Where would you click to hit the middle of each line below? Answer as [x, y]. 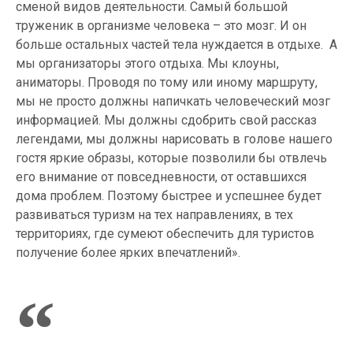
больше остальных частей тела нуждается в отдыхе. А [176, 45]
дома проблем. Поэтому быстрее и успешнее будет [169, 196]
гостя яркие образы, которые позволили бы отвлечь [171, 158]
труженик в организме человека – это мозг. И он [161, 26]
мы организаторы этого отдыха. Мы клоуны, [147, 64]
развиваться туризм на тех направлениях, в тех [154, 215]
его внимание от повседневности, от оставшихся [161, 177]
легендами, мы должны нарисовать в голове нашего [174, 139]
